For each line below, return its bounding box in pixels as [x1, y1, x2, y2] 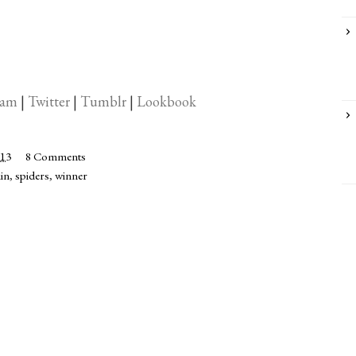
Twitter [28, 91, 70, 110]
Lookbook [137, 91, 196, 110]
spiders [15, 167, 49, 183]
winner [55, 167, 87, 183]
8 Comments [25, 148, 86, 164]
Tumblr [80, 91, 126, 110]
